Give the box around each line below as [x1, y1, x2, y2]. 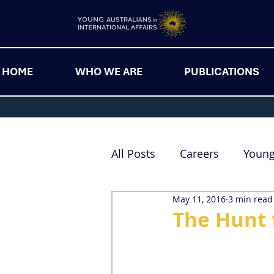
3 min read [228, 193, 273, 206]
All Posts [111, 146, 155, 161]
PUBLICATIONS [183, 65, 259, 78]
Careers [180, 146, 219, 161]
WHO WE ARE [75, 65, 143, 78]
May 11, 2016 [172, 193, 226, 206]
